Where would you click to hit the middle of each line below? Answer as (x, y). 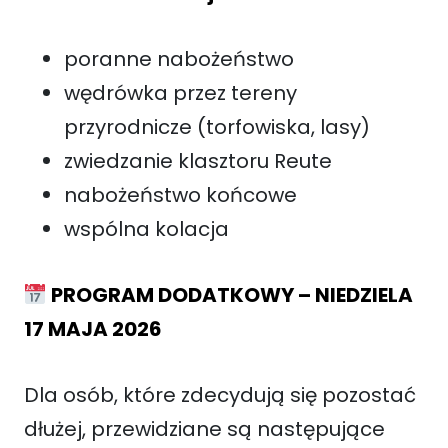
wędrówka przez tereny (180, 92)
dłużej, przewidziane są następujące (204, 428)
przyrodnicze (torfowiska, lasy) (217, 126)
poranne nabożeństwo (179, 58)
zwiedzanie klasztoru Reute (198, 160)
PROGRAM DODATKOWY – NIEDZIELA (229, 294)
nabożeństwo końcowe (180, 194)
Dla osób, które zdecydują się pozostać (220, 394)
